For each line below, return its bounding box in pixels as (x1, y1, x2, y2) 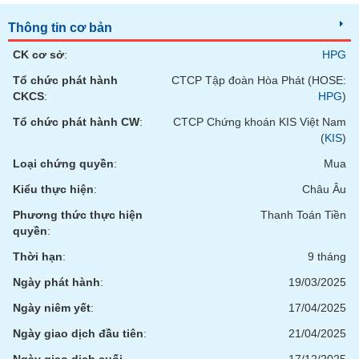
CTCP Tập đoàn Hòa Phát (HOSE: (171, 74, 346, 87)
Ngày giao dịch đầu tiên (13, 327, 143, 340)
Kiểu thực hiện (13, 183, 94, 196)
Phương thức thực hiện (13, 208, 143, 221)
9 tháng (308, 250, 346, 263)
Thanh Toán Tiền (260, 208, 346, 221)
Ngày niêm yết (13, 301, 91, 314)
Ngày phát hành (13, 276, 100, 288)
